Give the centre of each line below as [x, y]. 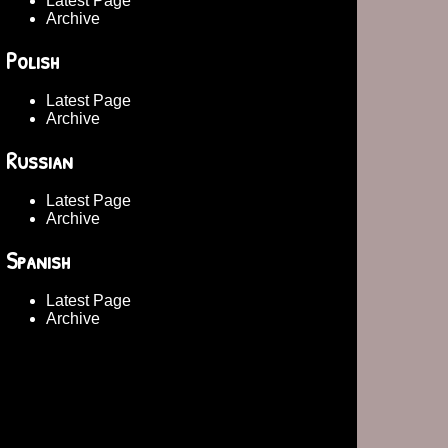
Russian [39, 159]
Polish [32, 59]
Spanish [38, 259]
